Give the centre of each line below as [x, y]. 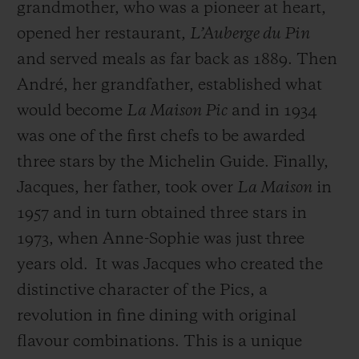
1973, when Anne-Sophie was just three [161, 239]
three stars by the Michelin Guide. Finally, [173, 162]
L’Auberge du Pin [250, 34]
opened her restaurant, [103, 34]
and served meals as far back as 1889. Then [177, 60]
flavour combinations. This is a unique [159, 342]
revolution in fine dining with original [157, 316]
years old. [52, 265]
